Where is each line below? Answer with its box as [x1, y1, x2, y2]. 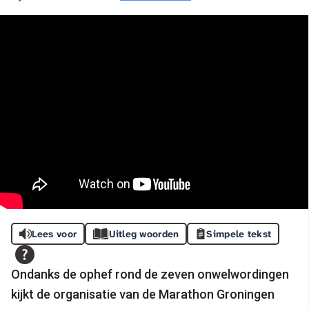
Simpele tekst [206, 227, 272, 240]
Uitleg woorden [108, 227, 179, 240]
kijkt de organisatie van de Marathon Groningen [11, 286, 275, 301]
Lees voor [31, 227, 77, 240]
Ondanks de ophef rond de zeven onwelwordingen [11, 266, 289, 281]
